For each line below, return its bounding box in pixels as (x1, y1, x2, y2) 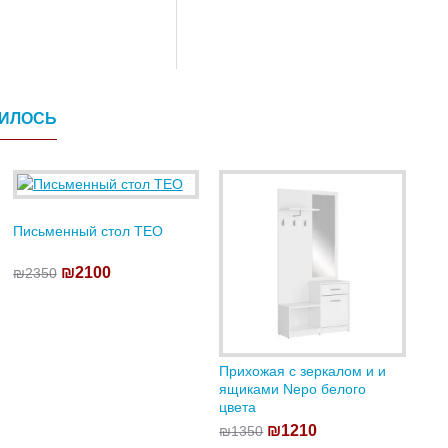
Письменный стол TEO (12, 223, 163, 239)
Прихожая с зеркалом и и (219, 362, 387, 379)
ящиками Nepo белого (219, 380, 367, 397)
